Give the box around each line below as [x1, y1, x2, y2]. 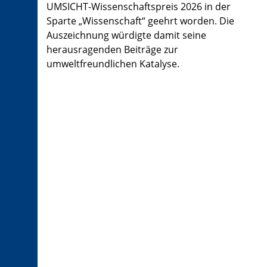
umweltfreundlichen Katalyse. [46, 57, 179, 71]
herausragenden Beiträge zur [46, 43, 178, 57]
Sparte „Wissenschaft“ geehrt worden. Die [46, 14, 234, 28]
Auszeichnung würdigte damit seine [46, 29, 206, 42]
